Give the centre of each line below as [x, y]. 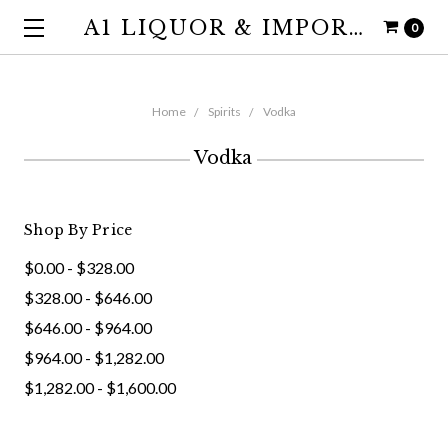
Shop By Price [78, 230]
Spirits [224, 111]
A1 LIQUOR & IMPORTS [356, 27]
